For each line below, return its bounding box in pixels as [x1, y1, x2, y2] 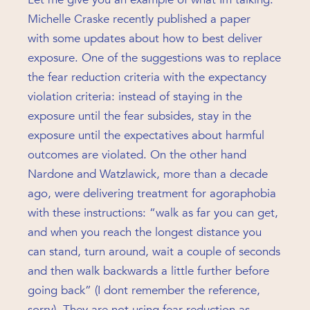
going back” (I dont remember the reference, [28, 282, 260, 298]
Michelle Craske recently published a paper [28, 11, 250, 27]
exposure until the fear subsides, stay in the [28, 108, 251, 124]
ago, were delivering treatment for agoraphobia [28, 185, 276, 201]
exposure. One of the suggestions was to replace [28, 50, 281, 66]
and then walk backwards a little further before [28, 263, 269, 279]
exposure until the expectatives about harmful [28, 127, 264, 143]
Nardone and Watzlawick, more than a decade [28, 166, 268, 182]
